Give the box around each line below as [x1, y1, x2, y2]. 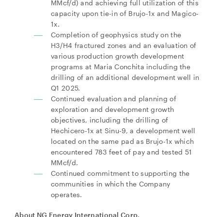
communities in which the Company [51, 180, 170, 188]
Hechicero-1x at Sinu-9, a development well [51, 126, 196, 135]
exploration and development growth [51, 105, 174, 113]
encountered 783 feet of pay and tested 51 [51, 148, 192, 156]
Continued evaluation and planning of [51, 94, 176, 103]
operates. [51, 190, 82, 199]
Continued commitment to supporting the [51, 169, 190, 177]
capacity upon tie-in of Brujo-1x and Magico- [51, 9, 199, 17]
